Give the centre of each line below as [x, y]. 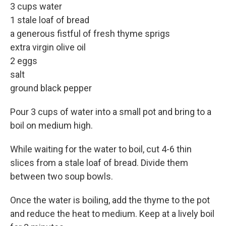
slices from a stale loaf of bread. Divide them [99, 163]
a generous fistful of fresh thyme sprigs [90, 34]
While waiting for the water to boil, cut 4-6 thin [101, 149]
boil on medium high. [51, 125]
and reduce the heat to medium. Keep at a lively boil [112, 214]
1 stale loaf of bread [50, 20]
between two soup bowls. [62, 176]
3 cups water [36, 6]
